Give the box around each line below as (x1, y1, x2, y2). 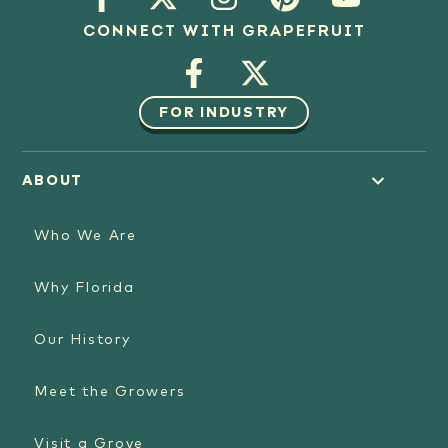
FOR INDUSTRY (159, 105, 289, 120)
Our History (34, 333, 131, 348)
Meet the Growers (34, 385, 186, 400)
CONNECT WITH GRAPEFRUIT (82, 24, 366, 41)
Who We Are (34, 229, 137, 244)
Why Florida (34, 281, 135, 296)
